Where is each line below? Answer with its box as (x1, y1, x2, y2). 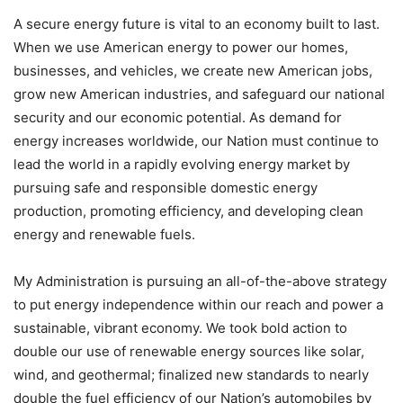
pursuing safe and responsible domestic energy (13, 179, 318, 196)
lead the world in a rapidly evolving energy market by (13, 156, 350, 173)
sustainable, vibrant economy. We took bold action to (13, 319, 347, 336)
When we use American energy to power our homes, (13, 39, 348, 56)
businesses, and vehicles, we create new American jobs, (13, 62, 372, 79)
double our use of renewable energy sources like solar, (13, 343, 364, 360)
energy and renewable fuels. (13, 226, 195, 243)
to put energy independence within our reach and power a (13, 296, 383, 313)
